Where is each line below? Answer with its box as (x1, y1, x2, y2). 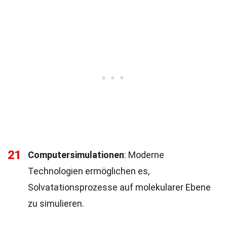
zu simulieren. (28, 198, 84, 209)
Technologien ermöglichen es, (28, 166, 149, 176)
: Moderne (124, 149, 164, 160)
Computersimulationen (28, 149, 124, 160)
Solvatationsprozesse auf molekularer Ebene (28, 182, 211, 193)
